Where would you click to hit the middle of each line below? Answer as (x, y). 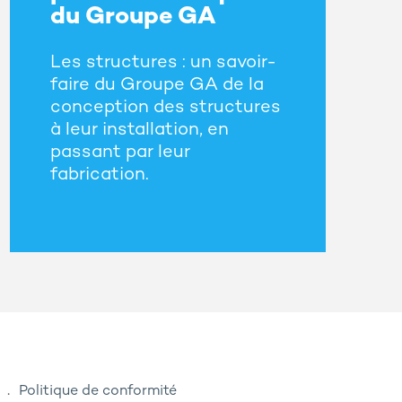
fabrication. (99, 176)
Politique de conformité (98, 392)
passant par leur (120, 153)
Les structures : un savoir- (163, 64)
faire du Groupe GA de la (157, 86)
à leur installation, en (139, 131)
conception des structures (165, 109)
